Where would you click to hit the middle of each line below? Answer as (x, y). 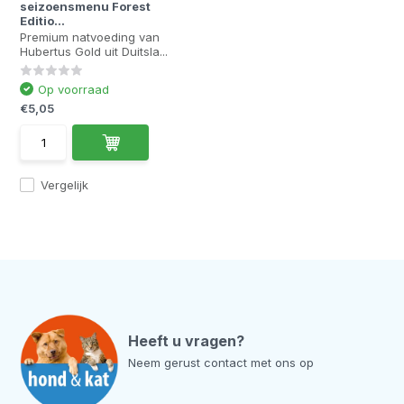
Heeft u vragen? (187, 341)
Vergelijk (65, 185)
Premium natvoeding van (90, 37)
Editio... (43, 21)
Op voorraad (74, 89)
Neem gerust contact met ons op (221, 363)
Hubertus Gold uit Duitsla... (94, 51)
